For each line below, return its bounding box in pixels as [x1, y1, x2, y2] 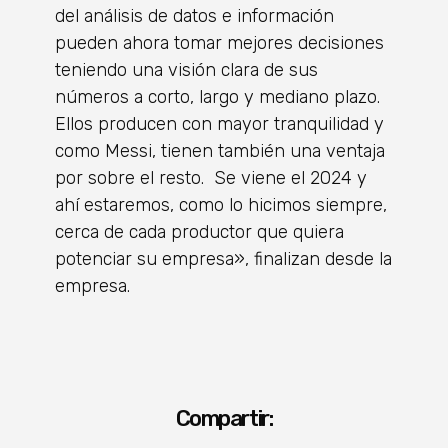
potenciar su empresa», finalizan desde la [55, 248, 392, 271]
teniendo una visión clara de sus [55, 59, 318, 82]
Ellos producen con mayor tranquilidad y [55, 113, 384, 136]
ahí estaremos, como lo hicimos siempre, [55, 194, 387, 217]
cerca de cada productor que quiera [55, 221, 344, 244]
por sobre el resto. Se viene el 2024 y [55, 167, 367, 190]
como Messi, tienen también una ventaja [55, 140, 385, 163]
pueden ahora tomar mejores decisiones [55, 32, 384, 55]
